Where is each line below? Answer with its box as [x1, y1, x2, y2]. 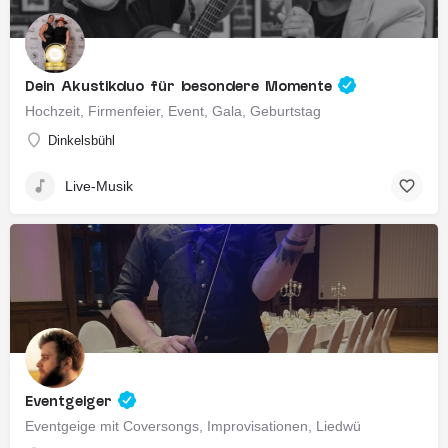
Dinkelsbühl [48, 132, 115, 148]
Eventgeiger [25, 391, 118, 413]
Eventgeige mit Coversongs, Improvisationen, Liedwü [25, 417, 361, 434]
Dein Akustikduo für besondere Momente [25, 76, 338, 98]
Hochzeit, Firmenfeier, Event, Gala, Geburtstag [25, 102, 321, 119]
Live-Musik [65, 178, 133, 194]
